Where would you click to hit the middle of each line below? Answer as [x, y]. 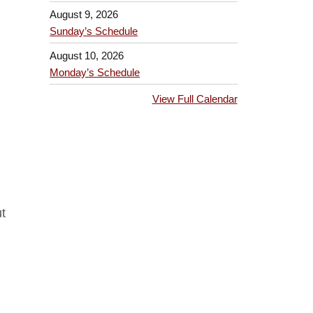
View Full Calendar [195, 99]
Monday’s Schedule [95, 72]
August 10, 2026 [87, 55]
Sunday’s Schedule [94, 31]
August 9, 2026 [84, 15]
